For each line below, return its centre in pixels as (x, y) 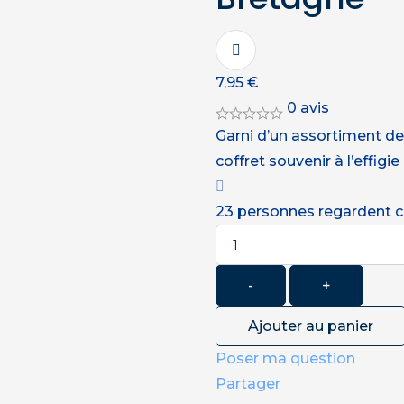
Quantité (247, 236)
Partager (248, 384)
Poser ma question (285, 358)
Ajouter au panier (311, 326)
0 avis (306, 108)
